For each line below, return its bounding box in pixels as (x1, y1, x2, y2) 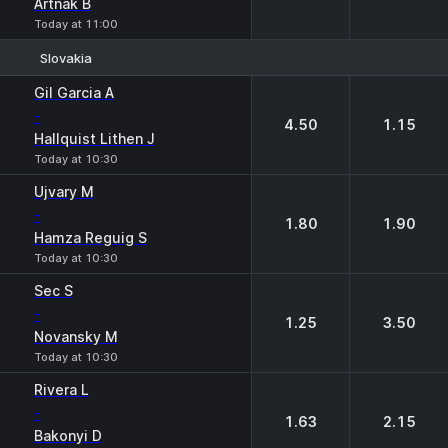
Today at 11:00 (34, 17, 118, 31)
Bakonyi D (34, 427, 102, 444)
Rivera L (34, 381, 89, 398)
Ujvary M (34, 183, 94, 200)
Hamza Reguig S (34, 229, 147, 246)
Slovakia (40, 49, 92, 66)
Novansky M (34, 328, 118, 345)
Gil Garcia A (34, 84, 114, 101)
